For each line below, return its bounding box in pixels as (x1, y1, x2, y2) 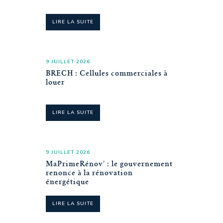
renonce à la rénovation (46, 170, 133, 177)
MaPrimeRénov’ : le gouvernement (46, 161, 173, 168)
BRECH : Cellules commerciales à (46, 70, 168, 78)
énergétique (46, 179, 89, 186)
